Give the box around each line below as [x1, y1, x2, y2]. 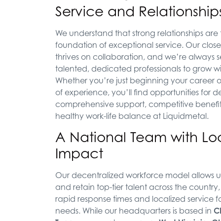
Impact [55, 145, 103, 162]
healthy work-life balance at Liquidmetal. [55, 110, 209, 121]
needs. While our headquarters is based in [55, 206, 214, 216]
